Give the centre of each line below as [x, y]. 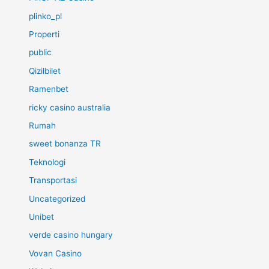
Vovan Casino [56, 253]
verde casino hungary [71, 235]
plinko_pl [46, 16]
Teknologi [47, 162]
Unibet [42, 216]
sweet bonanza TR [65, 144]
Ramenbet [49, 89]
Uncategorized [57, 198]
